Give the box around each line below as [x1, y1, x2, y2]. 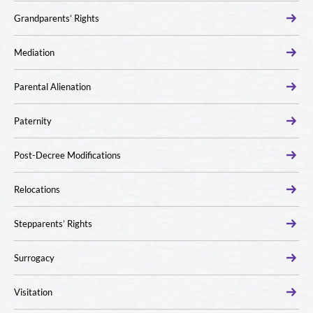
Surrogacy [14, 252, 54, 263]
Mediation [14, 47, 54, 58]
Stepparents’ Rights [14, 218, 92, 229]
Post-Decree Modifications [14, 150, 121, 161]
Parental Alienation [14, 81, 91, 92]
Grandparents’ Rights [14, 13, 99, 24]
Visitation [14, 286, 52, 298]
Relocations [14, 184, 60, 195]
